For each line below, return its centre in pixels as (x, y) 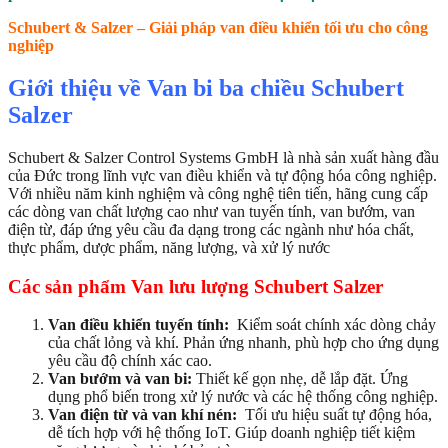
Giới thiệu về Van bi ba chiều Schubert (206, 88)
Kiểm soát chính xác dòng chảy (336, 325)
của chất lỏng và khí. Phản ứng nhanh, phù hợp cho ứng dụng (243, 343)
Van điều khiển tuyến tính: (142, 325)
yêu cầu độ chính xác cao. (130, 361)
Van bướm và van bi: (122, 379)
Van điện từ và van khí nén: (144, 415)
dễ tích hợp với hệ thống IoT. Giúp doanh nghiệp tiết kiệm (231, 433)
